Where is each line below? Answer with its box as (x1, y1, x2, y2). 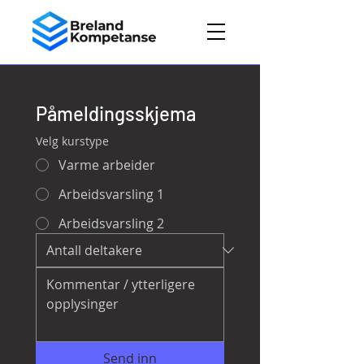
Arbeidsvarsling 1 (58, 185, 164, 203)
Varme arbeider (58, 156, 155, 174)
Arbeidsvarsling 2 (58, 214, 164, 232)
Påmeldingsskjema (36, 102, 196, 125)
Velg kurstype (36, 133, 109, 149)
